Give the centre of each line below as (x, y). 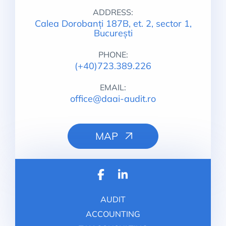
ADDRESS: (113, 12)
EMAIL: (113, 87)
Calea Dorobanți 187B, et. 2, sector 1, (113, 23)
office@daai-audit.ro (113, 99)
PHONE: (113, 54)
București (113, 33)
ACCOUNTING (113, 214)
